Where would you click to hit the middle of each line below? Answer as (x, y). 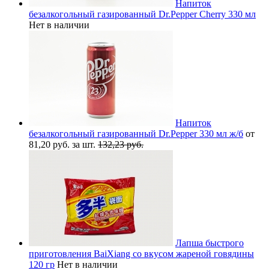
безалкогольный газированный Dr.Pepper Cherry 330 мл (142, 14)
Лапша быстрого (210, 243)
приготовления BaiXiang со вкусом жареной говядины (141, 253)
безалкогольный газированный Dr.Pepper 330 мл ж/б (136, 133)
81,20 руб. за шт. (63, 144)
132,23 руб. (121, 144)
